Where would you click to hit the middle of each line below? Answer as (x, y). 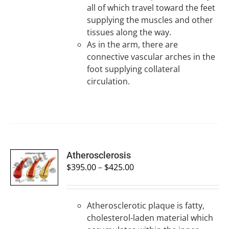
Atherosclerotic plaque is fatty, (146, 205)
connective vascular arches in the (151, 57)
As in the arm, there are (133, 44)
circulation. (109, 81)
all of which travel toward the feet (151, 8)
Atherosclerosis (99, 155)
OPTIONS (34, 165)
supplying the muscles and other (150, 20)
